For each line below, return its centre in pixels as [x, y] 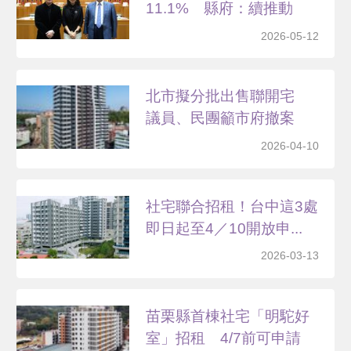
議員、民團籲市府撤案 [221, 118]
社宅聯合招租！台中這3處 [232, 206]
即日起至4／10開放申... [224, 228]
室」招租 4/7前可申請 [224, 338]
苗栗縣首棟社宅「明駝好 [228, 316]
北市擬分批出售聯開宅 [228, 96]
